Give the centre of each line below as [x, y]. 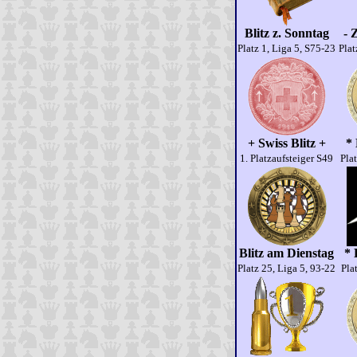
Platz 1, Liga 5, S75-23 [286, 48]
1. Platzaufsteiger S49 [286, 158]
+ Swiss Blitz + [286, 143]
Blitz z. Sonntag [286, 33]
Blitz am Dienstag [286, 253]
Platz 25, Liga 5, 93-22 [286, 268]
